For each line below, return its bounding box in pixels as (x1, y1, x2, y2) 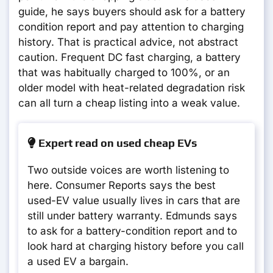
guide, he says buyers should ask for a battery (18, 5, 246, 18)
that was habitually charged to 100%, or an (18, 66, 230, 79)
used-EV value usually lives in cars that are (27, 194, 240, 207)
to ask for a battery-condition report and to (27, 225, 237, 238)
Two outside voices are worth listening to (27, 164, 229, 177)
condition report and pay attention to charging (18, 21, 244, 34)
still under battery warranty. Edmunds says (27, 210, 237, 222)
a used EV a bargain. (27, 255, 129, 268)
